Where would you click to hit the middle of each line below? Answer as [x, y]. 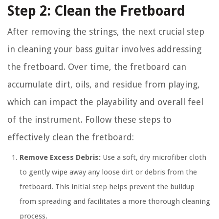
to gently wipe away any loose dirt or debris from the [108, 172]
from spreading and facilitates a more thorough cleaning [115, 202]
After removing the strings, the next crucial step [106, 32]
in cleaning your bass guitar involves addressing [104, 49]
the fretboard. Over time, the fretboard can [97, 67]
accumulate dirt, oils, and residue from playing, [104, 85]
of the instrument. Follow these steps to [89, 120]
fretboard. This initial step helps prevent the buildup [107, 187]
